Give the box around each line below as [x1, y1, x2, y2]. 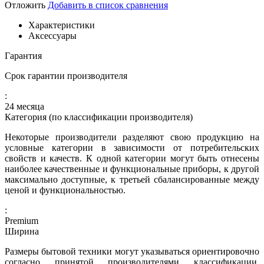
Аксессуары [28, 30, 77, 41]
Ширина [5, 226, 39, 236]
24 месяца [5, 101, 44, 111]
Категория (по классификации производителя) [5, 111, 193, 122]
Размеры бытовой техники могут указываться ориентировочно [5, 246, 259, 256]
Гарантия [5, 50, 42, 61]
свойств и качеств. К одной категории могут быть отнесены [5, 153, 259, 163]
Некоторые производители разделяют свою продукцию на [5, 131, 259, 142]
